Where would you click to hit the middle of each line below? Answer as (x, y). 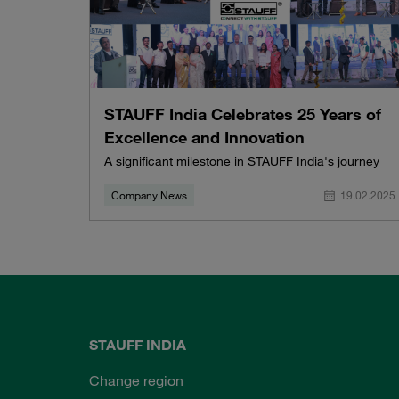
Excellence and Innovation (204, 138)
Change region (136, 380)
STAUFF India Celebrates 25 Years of (243, 114)
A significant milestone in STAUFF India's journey (242, 162)
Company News (149, 195)
